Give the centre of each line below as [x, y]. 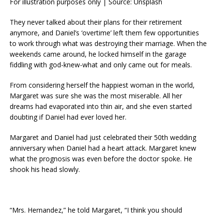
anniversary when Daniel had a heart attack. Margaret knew [103, 148]
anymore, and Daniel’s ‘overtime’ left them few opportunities [104, 32]
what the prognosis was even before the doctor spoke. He [101, 158]
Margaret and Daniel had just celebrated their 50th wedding [103, 137]
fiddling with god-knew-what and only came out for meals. [101, 64]
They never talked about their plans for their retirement [96, 22]
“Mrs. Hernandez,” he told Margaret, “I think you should [96, 210]
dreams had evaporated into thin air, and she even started [101, 106]
